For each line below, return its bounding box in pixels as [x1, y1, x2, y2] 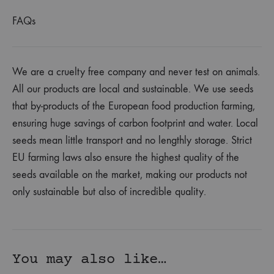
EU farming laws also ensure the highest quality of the [12, 151, 239, 165]
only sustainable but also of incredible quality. [12, 185, 206, 199]
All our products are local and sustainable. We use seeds [12, 83, 253, 96]
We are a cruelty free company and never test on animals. [12, 65, 260, 79]
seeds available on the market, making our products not [12, 168, 247, 182]
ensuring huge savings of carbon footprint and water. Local [12, 117, 258, 130]
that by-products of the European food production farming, [12, 100, 255, 113]
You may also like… [12, 251, 166, 268]
